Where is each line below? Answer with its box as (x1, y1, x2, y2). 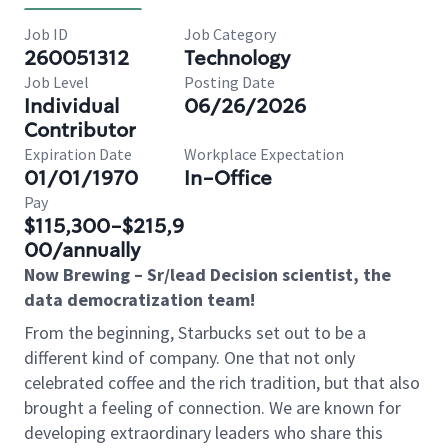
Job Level (24, 72, 89, 92)
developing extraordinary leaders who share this (24, 421, 383, 444)
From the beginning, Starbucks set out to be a (24, 321, 366, 344)
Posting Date (184, 72, 275, 92)
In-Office (184, 165, 272, 191)
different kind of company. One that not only (24, 346, 355, 369)
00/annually (24, 237, 141, 263)
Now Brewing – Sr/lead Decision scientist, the (24, 263, 391, 286)
